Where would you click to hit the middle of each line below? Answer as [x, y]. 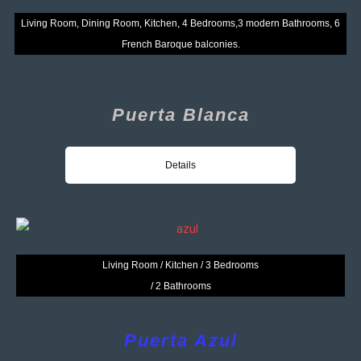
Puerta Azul [180, 340]
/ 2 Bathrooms [180, 286]
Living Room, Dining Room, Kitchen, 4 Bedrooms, [129, 23]
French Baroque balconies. [180, 44]
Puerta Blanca [180, 114]
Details [180, 165]
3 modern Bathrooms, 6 [289, 23]
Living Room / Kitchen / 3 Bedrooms [180, 265]
